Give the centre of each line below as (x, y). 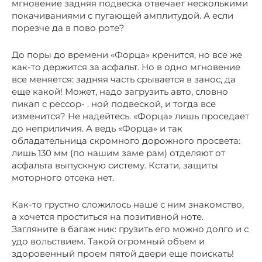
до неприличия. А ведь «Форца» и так (97, 128)
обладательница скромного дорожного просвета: (126, 140)
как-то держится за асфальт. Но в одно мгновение (126, 67)
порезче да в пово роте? (68, 27)
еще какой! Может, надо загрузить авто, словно (120, 91)
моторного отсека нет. (63, 177)
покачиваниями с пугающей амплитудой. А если (123, 15)
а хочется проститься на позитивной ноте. (108, 216)
